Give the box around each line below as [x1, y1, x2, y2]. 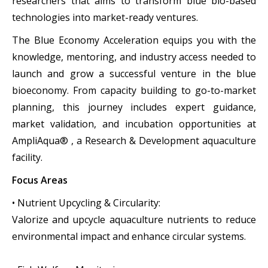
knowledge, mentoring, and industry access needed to [12, 50, 256, 63]
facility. [12, 151, 42, 164]
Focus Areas [12, 173, 68, 187]
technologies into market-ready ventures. [12, 11, 198, 24]
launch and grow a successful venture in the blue [12, 67, 256, 80]
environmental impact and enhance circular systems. [12, 230, 246, 243]
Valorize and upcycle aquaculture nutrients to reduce [12, 213, 256, 226]
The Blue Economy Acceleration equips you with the [12, 33, 256, 47]
